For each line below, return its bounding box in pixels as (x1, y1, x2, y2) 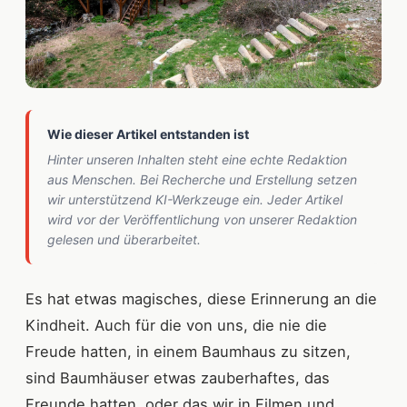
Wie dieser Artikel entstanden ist (47, 125, 249, 142)
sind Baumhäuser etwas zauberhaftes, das (25, 368, 330, 387)
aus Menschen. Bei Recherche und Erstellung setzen (47, 171, 357, 187)
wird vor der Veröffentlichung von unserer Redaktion (47, 211, 357, 227)
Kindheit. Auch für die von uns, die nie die (25, 315, 327, 334)
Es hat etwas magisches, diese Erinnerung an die (25, 289, 377, 308)
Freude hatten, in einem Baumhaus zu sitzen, (25, 342, 351, 361)
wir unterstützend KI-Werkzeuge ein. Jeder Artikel (47, 191, 342, 207)
